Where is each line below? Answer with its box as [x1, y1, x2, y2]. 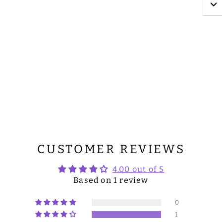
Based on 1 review [73, 175, 149, 185]
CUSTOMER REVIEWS [37, 142, 185, 156]
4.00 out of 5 [112, 164, 165, 174]
